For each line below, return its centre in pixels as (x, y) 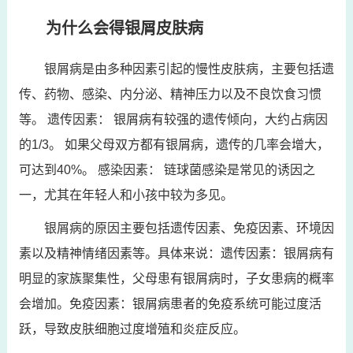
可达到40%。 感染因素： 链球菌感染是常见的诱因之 (167, 170)
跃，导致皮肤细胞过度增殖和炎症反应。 (132, 329)
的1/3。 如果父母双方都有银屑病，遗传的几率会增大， (174, 145)
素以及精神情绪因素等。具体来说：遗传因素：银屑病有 (176, 253)
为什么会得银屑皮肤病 (124, 28)
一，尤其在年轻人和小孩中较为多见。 (126, 195)
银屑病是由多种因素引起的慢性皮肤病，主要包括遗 (189, 69)
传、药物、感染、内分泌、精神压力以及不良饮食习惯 (170, 94)
